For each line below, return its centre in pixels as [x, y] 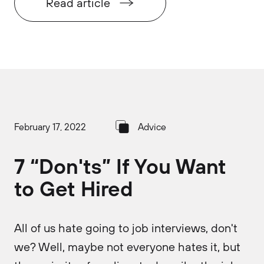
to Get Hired [74, 188]
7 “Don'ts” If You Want [120, 166]
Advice [152, 126]
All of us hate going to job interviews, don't [126, 228]
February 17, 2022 [50, 126]
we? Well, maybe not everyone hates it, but [127, 247]
